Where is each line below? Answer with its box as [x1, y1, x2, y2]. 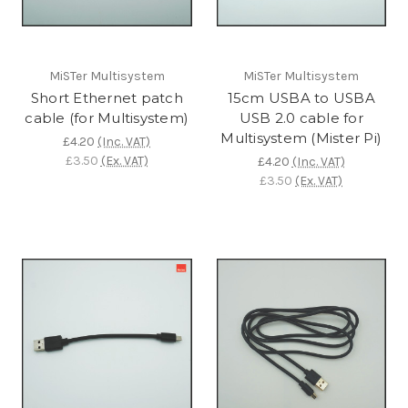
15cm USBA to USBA [227, 89, 375, 107]
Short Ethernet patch [30, 89, 183, 107]
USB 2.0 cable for [239, 109, 363, 127]
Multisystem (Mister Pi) [220, 129, 382, 148]
